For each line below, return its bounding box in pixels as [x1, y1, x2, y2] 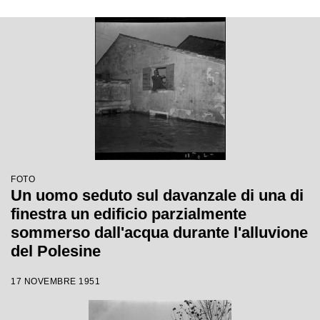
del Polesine [11, 242, 101, 260]
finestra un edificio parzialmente [11, 205, 246, 223]
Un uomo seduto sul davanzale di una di [11, 186, 304, 204]
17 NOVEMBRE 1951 [11, 276, 100, 286]
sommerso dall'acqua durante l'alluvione [11, 224, 308, 241]
